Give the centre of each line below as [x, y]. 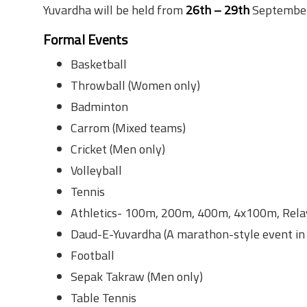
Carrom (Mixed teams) [128, 128]
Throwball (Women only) [135, 85]
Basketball [99, 64]
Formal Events [85, 39]
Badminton [99, 107]
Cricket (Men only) [118, 149]
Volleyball [96, 170]
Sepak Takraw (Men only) [137, 277]
